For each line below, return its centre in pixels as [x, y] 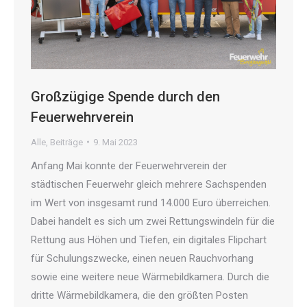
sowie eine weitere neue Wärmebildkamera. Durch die [150, 277]
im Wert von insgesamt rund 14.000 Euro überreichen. [151, 202]
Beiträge [66, 142]
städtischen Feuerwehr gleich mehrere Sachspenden [149, 184]
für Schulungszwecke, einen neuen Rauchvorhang [142, 258]
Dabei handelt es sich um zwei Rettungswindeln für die [153, 221]
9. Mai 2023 [115, 142]
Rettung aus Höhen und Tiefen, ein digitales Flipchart [149, 240]
